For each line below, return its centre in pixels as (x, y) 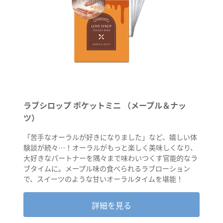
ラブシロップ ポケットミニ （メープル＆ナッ (105, 105)
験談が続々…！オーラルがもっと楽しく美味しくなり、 (110, 148)
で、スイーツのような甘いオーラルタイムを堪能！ (103, 179)
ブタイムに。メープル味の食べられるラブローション (107, 168)
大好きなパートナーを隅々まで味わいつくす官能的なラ (111, 158)
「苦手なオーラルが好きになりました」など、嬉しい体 (110, 137)
